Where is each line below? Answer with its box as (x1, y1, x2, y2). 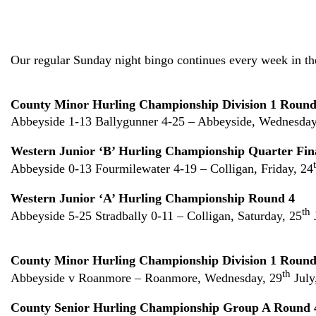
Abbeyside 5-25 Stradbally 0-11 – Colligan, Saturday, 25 (11, 209, 302, 224)
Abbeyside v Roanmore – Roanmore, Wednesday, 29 (11, 271, 282, 286)
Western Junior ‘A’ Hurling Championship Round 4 (11, 191, 295, 206)
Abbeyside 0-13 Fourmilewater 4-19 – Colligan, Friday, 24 (11, 162, 313, 176)
